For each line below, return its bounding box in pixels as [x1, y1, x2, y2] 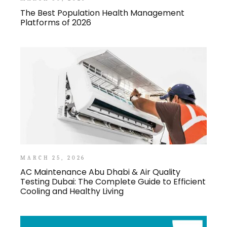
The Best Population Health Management [20, 7, 185, 19]
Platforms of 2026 [20, 17, 92, 29]
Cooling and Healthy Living [20, 185, 124, 198]
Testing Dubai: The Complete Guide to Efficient [20, 176, 206, 188]
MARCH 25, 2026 [20, 155, 86, 162]
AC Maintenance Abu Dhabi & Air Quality [20, 166, 181, 178]
